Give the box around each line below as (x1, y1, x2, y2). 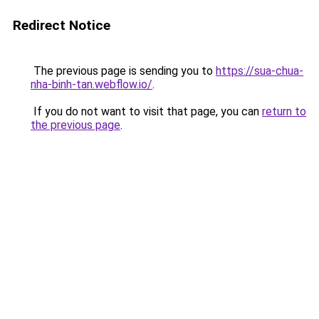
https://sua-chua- (216, 64, 303, 78)
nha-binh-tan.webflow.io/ (31, 78, 152, 91)
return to (262, 105, 306, 118)
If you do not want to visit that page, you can (31, 105, 262, 118)
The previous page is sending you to (31, 64, 216, 78)
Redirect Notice (13, 17, 110, 33)
